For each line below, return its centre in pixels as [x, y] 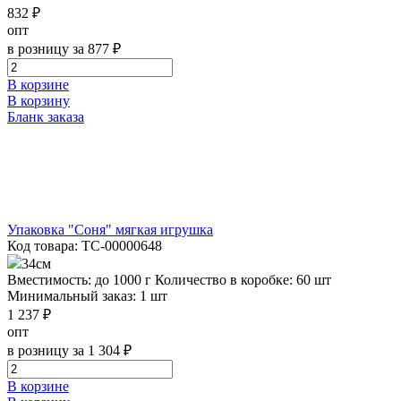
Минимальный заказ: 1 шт [87, 295]
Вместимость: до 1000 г [79, 279]
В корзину [38, 100]
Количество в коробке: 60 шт [243, 279]
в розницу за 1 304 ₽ [69, 350]
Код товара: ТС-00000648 [85, 245]
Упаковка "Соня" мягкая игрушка [110, 229]
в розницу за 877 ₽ [64, 48]
